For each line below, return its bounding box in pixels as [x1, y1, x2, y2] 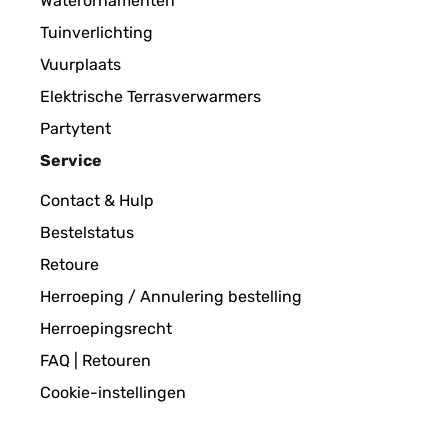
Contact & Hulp [40, 191, 154, 210]
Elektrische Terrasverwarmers [40, 87, 261, 106]
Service [40, 151, 102, 170]
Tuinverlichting [40, 23, 153, 42]
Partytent [40, 119, 111, 138]
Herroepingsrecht [40, 319, 172, 338]
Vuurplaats [40, 55, 121, 74]
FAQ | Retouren [40, 351, 151, 370]
